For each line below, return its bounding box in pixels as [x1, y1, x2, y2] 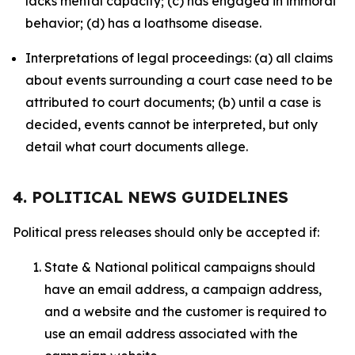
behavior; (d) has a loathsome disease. [25, 15, 261, 31]
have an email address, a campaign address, [44, 281, 322, 297]
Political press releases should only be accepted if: [13, 224, 323, 240]
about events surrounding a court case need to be [25, 72, 333, 88]
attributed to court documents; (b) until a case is [25, 94, 321, 110]
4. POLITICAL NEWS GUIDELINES [13, 187, 288, 207]
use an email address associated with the [44, 326, 298, 342]
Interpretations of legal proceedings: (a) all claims [25, 50, 333, 66]
